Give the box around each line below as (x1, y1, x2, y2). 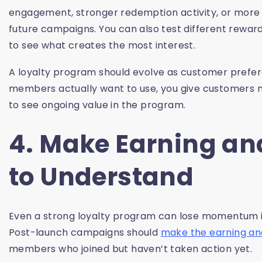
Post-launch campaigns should (9, 226, 161, 240)
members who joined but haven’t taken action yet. (9, 242, 253, 256)
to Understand (9, 160, 194, 195)
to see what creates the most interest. (9, 39, 196, 53)
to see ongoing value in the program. (9, 98, 186, 112)
